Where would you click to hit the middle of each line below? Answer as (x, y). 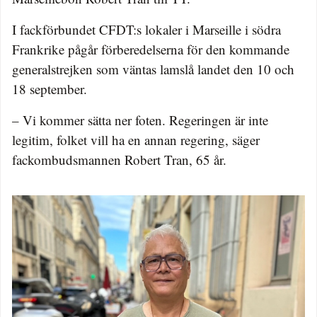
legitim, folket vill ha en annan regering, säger (136, 140)
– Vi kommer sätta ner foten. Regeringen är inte (140, 120)
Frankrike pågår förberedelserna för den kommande (151, 50)
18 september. (50, 89)
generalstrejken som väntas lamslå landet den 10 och (153, 69)
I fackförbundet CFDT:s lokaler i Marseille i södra (146, 30)
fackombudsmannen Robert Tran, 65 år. (119, 160)
